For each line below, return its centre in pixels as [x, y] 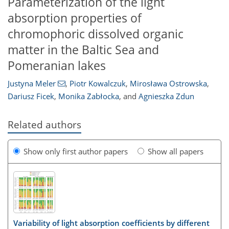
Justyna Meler [32, 84]
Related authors [44, 125]
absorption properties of [75, 18]
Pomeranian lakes [57, 65]
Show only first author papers [76, 151]
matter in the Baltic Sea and [83, 50]
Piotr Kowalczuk [97, 84]
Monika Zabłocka [89, 96]
